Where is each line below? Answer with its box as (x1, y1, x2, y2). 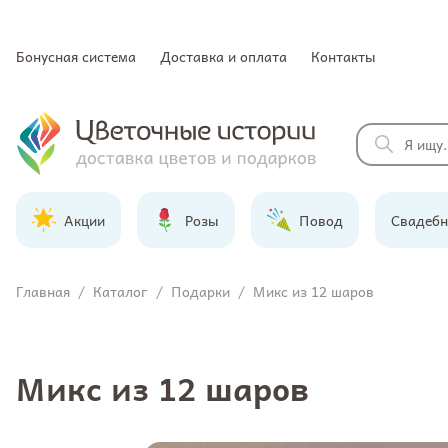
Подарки (171, 280, 230, 302)
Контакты (311, 45, 376, 67)
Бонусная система (16, 45, 136, 67)
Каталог (93, 280, 148, 302)
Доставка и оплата (160, 45, 287, 67)
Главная (16, 280, 70, 302)
